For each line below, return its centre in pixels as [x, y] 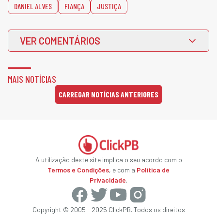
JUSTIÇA [109, 6]
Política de [153, 170]
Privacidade [108, 180]
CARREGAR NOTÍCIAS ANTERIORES [108, 94]
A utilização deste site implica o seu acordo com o [108, 160]
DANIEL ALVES [33, 6]
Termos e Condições [78, 170]
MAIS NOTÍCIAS [32, 79]
